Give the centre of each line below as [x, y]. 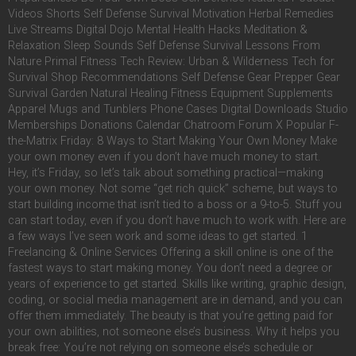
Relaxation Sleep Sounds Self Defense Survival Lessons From [164, 46]
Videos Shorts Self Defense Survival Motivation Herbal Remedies [171, 14]
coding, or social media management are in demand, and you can [175, 300]
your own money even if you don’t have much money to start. [167, 157]
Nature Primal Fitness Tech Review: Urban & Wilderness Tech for [171, 62]
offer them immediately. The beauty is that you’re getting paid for [170, 316]
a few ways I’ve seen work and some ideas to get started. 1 [158, 237]
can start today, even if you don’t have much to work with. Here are [177, 221]
